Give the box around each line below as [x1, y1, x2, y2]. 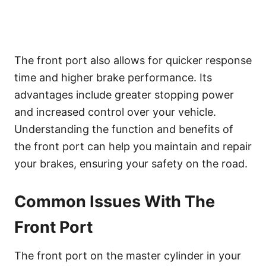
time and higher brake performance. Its [14, 71, 212, 84]
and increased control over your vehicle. [14, 105, 216, 118]
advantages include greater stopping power [14, 88, 234, 101]
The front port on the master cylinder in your [14, 249, 241, 262]
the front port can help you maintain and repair [14, 140, 252, 153]
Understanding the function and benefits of [14, 122, 233, 135]
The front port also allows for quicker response [14, 53, 252, 66]
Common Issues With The [14, 191, 215, 211]
